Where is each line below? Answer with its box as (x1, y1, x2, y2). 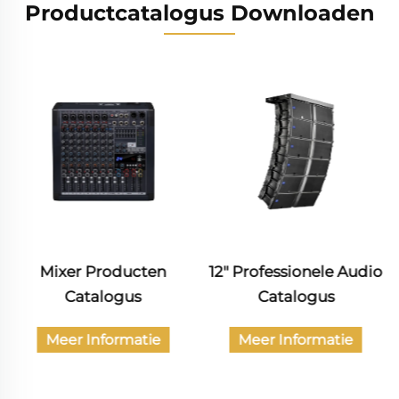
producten (255, 312, 337, 330)
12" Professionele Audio (16, 262, 191, 281)
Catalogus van (242, 262, 350, 281)
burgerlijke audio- (227, 287, 365, 305)
